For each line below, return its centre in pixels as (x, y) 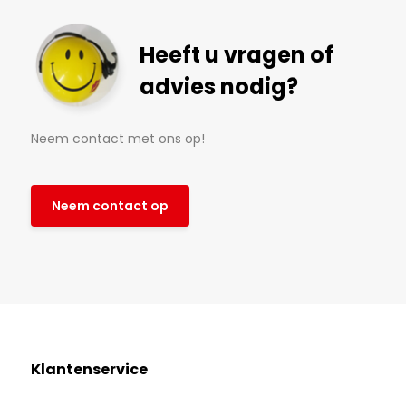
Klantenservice (89, 370)
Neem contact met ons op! (117, 139)
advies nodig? (218, 87)
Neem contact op (110, 205)
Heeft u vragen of (236, 55)
